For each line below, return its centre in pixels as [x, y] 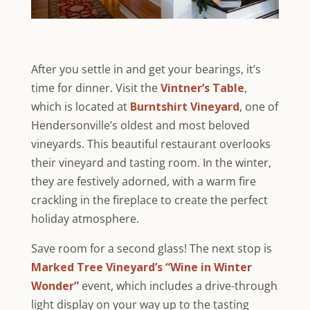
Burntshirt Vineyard [184, 106]
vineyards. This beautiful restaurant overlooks [151, 144]
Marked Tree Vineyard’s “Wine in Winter [141, 267]
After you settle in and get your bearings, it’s [146, 69]
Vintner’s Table [202, 88]
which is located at [80, 106]
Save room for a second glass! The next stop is [151, 248]
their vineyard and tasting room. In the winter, [151, 162]
